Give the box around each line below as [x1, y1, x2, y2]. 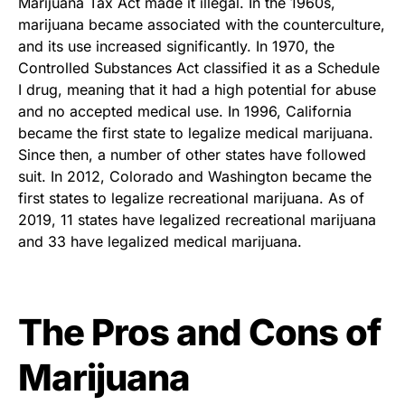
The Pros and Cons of [18, 309, 381, 354]
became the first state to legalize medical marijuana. [18, 123, 373, 142]
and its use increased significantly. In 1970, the [18, 36, 334, 55]
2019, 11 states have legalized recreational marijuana [18, 210, 376, 229]
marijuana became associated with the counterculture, [18, 14, 385, 33]
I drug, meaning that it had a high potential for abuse [18, 80, 376, 99]
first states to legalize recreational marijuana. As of [18, 188, 364, 207]
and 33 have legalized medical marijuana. [18, 231, 302, 250]
